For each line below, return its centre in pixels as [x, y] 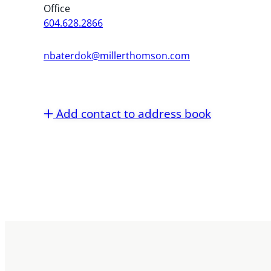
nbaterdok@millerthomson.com [117, 55]
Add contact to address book [132, 113]
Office [57, 8]
